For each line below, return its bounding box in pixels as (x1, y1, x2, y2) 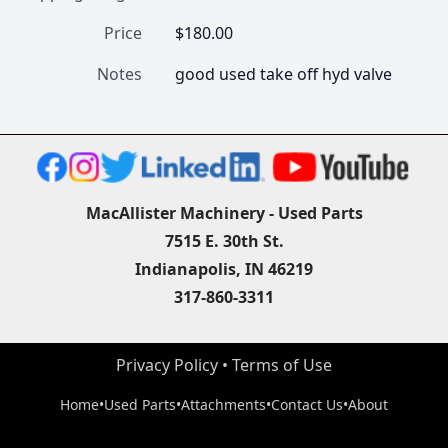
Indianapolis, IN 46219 (135, 258, 313, 280)
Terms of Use (232, 354, 332, 376)
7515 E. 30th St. (164, 230, 284, 252)
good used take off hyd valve (175, 63, 396, 85)
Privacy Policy (116, 354, 218, 376)
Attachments (181, 395, 266, 414)
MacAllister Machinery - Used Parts (85, 202, 363, 224)
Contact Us (271, 395, 343, 414)
